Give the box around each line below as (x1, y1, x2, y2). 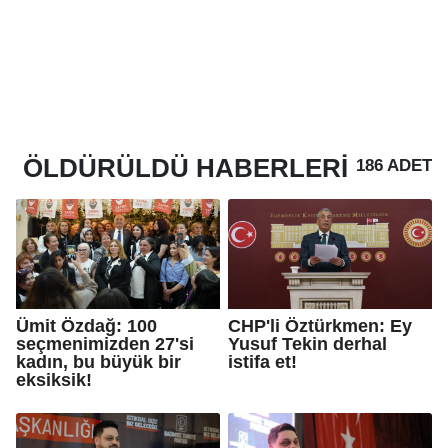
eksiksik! (16, 369, 92, 390)
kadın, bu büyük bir (16, 351, 181, 372)
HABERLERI (189, 154, 348, 182)
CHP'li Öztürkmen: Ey (228, 315, 412, 336)
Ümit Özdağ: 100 (16, 315, 157, 336)
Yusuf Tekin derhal (228, 333, 387, 354)
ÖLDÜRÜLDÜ (23, 154, 189, 182)
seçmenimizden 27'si (16, 333, 194, 354)
